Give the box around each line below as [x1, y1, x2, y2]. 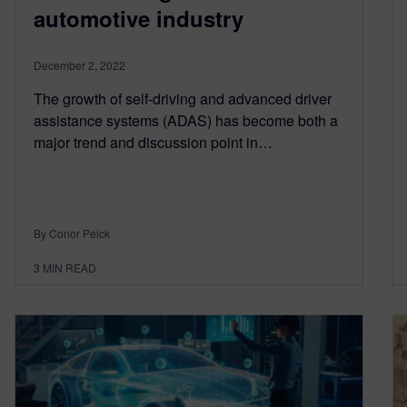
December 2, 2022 [34, 57, 125, 74]
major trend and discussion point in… [34, 132, 273, 154]
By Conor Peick [34, 225, 110, 242]
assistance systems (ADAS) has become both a [34, 110, 338, 132]
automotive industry [34, 3, 243, 35]
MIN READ [43, 260, 96, 276]
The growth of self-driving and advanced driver [34, 88, 332, 110]
